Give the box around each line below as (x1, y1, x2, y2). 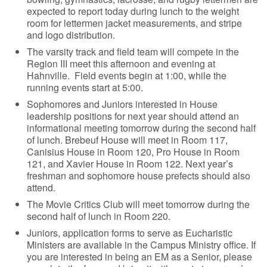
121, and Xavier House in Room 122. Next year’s (27, 156, 234, 170)
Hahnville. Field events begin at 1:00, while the (27, 68, 227, 82)
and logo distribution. (27, 27, 116, 42)
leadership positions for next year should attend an (27, 108, 240, 123)
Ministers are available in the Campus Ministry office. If (27, 237, 256, 252)
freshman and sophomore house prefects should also (27, 168, 251, 182)
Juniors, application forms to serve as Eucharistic (27, 225, 233, 240)
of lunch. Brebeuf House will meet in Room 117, (27, 132, 228, 147)
